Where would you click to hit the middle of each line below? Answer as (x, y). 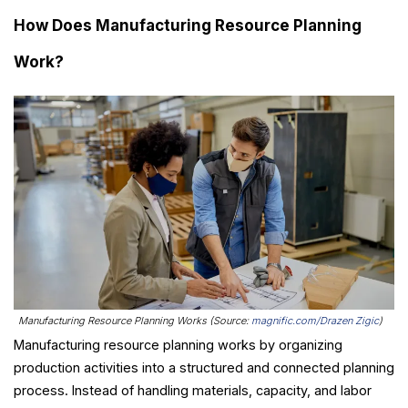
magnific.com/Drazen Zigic (315, 321)
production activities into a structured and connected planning (204, 368)
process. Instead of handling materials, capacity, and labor (193, 391)
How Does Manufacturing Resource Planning (188, 25)
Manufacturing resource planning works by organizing (178, 345)
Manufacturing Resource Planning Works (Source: (135, 321)
